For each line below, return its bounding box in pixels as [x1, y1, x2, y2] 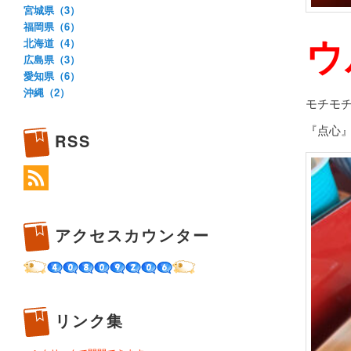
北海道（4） [24, 34, 80, 50]
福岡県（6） [24, 18, 80, 34]
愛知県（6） [24, 67, 80, 83]
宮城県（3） [24, 2, 80, 17]
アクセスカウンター [55, 223, 210, 247]
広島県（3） [24, 51, 80, 67]
